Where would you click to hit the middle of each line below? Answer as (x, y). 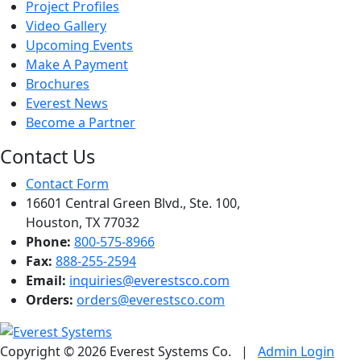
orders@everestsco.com (151, 300)
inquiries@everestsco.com (149, 280)
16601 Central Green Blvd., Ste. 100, (133, 203)
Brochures (58, 84)
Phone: (48, 242)
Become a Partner (81, 122)
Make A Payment (77, 64)
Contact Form (67, 184)
